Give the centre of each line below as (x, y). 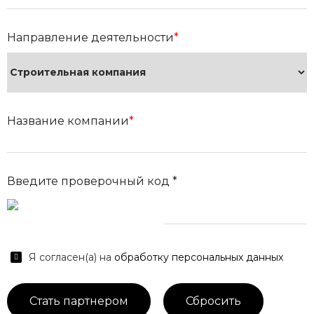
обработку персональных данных (199, 257)
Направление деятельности (90, 37)
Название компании (68, 121)
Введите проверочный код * (92, 181)
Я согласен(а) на (71, 257)
